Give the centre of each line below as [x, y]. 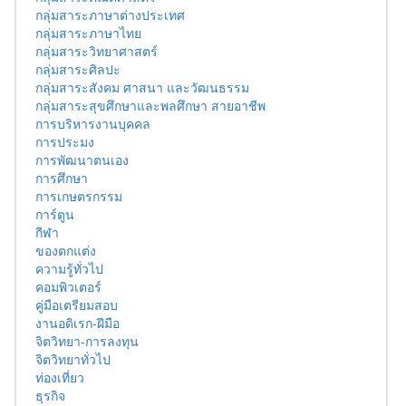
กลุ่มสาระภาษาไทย [88, 33]
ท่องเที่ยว [60, 377]
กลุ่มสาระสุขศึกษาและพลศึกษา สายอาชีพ [150, 105]
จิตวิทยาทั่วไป [73, 359]
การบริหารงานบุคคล [93, 123]
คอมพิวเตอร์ [68, 286]
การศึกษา [62, 178]
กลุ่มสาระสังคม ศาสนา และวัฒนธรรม [142, 87]
